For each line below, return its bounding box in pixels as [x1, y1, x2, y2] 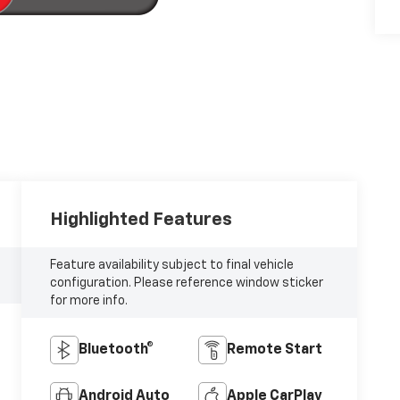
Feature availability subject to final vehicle [50, 258, 295, 271]
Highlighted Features [50, 210, 233, 229]
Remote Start [226, 343, 322, 358]
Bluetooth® [79, 343, 154, 358]
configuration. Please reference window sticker [50, 276, 324, 289]
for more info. [50, 294, 129, 307]
